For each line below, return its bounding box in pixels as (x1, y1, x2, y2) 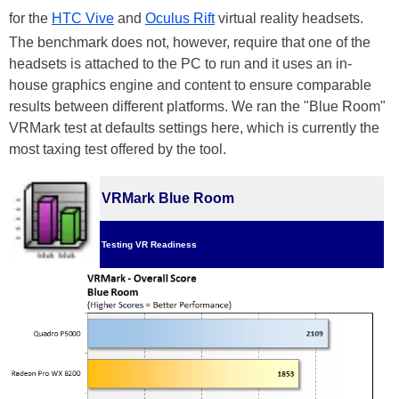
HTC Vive (52, 11, 114, 26)
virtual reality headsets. (215, 11, 363, 26)
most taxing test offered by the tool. (9, 142, 226, 157)
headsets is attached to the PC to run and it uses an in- (9, 56, 352, 71)
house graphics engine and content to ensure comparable (9, 77, 371, 93)
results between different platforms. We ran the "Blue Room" (9, 99, 386, 114)
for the (9, 11, 52, 26)
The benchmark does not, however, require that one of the (9, 35, 370, 50)
